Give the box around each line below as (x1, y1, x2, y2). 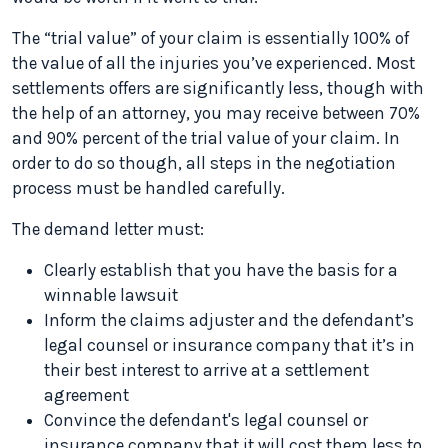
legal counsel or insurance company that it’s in (44, 335, 415, 355)
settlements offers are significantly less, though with (12, 78, 424, 98)
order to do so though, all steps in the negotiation (12, 153, 396, 173)
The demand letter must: (12, 219, 204, 239)
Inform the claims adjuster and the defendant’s (44, 310, 414, 330)
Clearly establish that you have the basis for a (44, 260, 398, 280)
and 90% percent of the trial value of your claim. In (12, 128, 400, 148)
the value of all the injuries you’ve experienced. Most (12, 53, 415, 73)
